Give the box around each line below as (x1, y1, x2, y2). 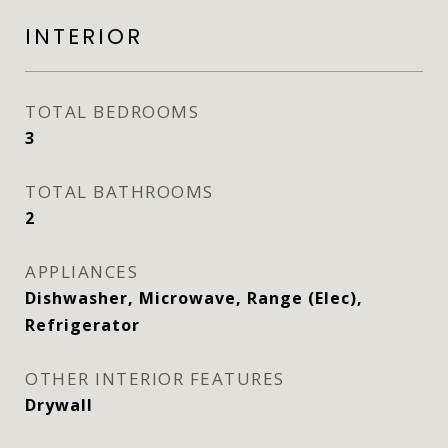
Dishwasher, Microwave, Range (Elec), (25, 287, 363, 309)
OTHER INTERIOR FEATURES (25, 367, 285, 390)
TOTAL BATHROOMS (25, 180, 214, 203)
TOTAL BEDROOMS (25, 100, 199, 123)
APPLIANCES (25, 260, 138, 283)
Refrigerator (25, 314, 140, 336)
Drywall (25, 394, 93, 416)
